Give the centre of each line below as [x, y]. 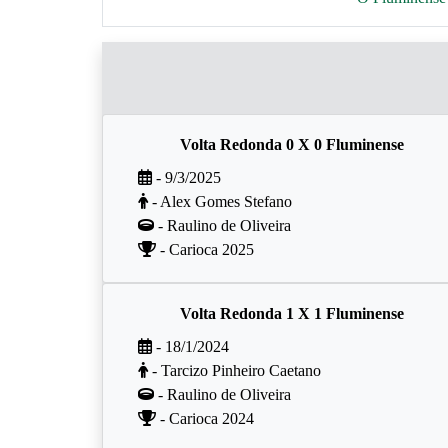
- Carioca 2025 [205, 249]
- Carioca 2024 [205, 418]
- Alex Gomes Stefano [220, 201]
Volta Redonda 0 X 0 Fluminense [292, 144]
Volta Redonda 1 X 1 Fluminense [292, 313]
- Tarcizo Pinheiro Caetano [234, 370]
